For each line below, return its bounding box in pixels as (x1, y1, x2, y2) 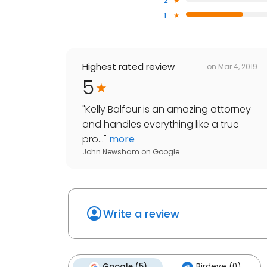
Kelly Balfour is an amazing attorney (85, 103, 251, 117)
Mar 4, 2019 (218, 61, 257, 72)
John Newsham (82, 147, 139, 157)
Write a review (103, 206, 179, 222)
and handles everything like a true (82, 117, 239, 132)
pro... (82, 132, 104, 147)
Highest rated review (82, 60, 175, 73)
